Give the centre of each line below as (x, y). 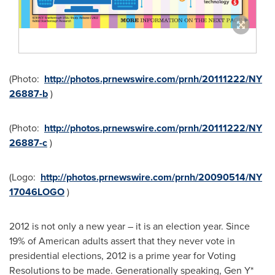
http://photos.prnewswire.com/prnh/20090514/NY (151, 177)
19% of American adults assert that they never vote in (122, 241)
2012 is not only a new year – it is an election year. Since (130, 227)
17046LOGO (37, 192)
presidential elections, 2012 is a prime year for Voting (122, 256)
